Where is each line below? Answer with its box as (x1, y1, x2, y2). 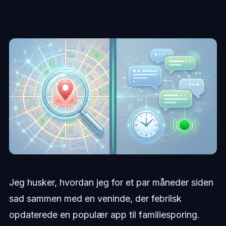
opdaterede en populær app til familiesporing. (9, 209, 200, 220)
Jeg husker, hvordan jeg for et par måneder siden (9, 177, 213, 188)
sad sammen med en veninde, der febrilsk (9, 193, 182, 204)
